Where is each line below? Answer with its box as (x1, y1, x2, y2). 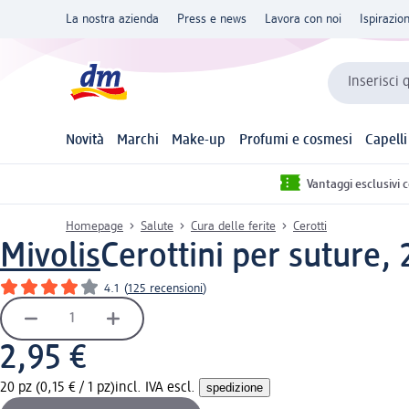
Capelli (364, 133, 407, 149)
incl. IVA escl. (115, 380, 199, 395)
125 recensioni (128, 281, 203, 295)
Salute (141, 219, 173, 233)
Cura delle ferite (191, 219, 276, 233)
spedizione (206, 380, 263, 394)
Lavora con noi (265, 13, 341, 26)
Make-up (172, 133, 226, 149)
